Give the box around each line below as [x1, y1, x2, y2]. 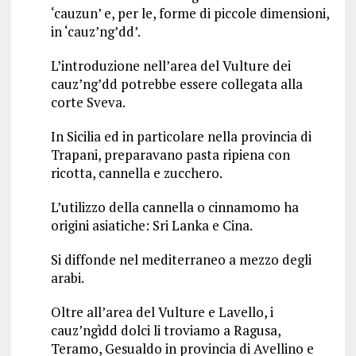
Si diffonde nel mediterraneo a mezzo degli [50, 250, 311, 269]
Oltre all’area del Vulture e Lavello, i [50, 303, 273, 321]
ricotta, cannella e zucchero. [50, 164, 222, 182]
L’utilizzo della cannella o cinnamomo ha [50, 198, 299, 216]
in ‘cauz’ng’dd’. [50, 22, 141, 41]
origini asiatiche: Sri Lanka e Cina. [50, 216, 253, 234]
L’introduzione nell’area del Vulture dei [50, 56, 291, 75]
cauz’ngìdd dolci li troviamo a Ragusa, [50, 321, 281, 339]
